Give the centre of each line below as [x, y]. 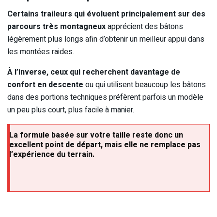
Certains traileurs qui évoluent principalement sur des [106, 14]
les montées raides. [41, 52]
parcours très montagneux [56, 27]
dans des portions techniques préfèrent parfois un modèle [105, 98]
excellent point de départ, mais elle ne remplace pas [105, 145]
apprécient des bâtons [144, 27]
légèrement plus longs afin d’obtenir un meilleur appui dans [106, 39]
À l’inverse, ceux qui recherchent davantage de [94, 72]
